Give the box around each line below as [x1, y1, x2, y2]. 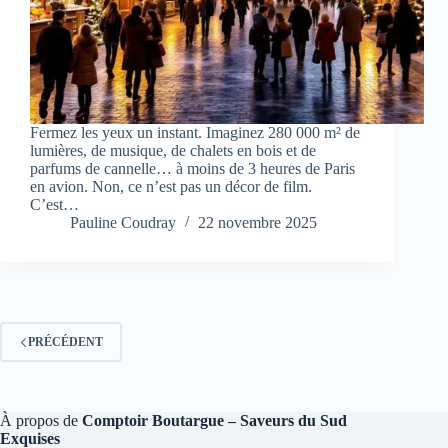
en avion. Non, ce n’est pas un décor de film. [30, 178, 312, 196]
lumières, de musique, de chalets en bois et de [30, 142, 316, 160]
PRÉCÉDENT [28, 334, 103, 349]
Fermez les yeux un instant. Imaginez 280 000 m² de [30, 124, 360, 142]
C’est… [30, 196, 79, 214]
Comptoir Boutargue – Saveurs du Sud [82, 412, 347, 430]
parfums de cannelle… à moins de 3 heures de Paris [30, 160, 355, 178]
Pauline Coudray [70, 214, 176, 232]
